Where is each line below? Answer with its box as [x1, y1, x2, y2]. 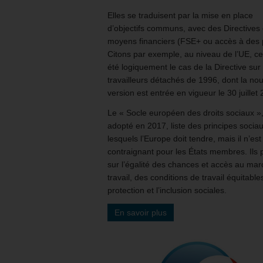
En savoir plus [114, 207, 167, 217]
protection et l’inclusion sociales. [107, 185, 227, 195]
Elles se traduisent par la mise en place [107, 10, 253, 20]
